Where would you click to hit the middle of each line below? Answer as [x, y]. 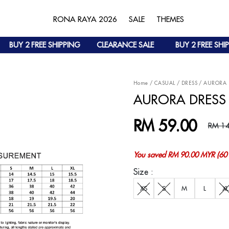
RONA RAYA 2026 [85, 19]
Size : [143, 172]
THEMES [170, 19]
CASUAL [165, 83]
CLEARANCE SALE [113, 45]
